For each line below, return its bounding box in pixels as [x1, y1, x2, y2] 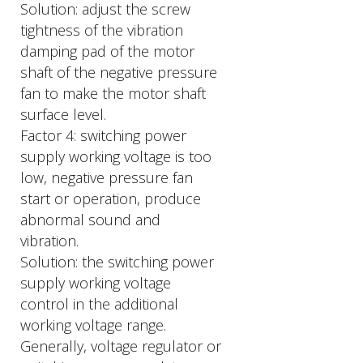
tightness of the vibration [20, 20, 183, 40]
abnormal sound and [20, 210, 160, 229]
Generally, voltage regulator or [20, 336, 221, 356]
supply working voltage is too [20, 147, 211, 166]
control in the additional [20, 294, 178, 314]
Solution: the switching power [20, 252, 214, 271]
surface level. [20, 105, 106, 124]
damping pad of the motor [20, 41, 194, 61]
